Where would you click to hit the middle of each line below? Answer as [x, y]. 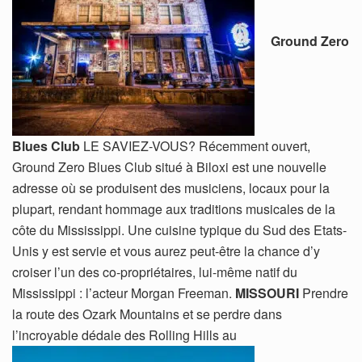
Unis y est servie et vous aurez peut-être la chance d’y [166, 250]
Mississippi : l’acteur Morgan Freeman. [124, 293]
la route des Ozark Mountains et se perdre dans [147, 314]
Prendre [324, 293]
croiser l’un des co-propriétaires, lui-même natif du [155, 271]
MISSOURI [267, 293]
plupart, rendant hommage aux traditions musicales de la [174, 208]
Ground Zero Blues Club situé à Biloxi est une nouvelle [169, 166]
